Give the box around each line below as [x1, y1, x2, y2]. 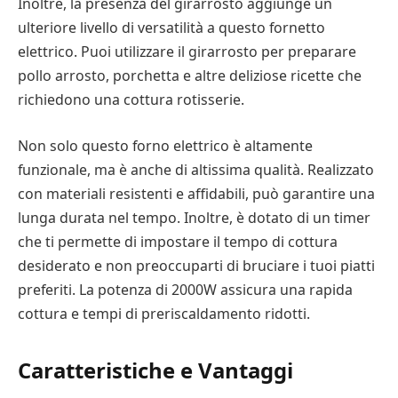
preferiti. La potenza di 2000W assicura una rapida [18, 279, 353, 299]
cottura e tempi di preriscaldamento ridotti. [18, 303, 310, 323]
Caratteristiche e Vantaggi [18, 355, 293, 386]
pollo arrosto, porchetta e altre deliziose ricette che [18, 66, 362, 86]
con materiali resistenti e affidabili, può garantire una [18, 183, 375, 203]
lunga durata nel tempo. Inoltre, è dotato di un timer [18, 207, 370, 227]
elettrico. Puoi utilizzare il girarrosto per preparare [18, 42, 356, 62]
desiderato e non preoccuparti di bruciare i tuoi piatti [18, 255, 375, 275]
